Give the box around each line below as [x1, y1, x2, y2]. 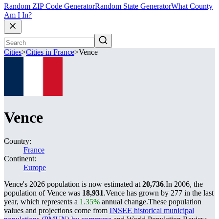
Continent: [4, 154, 36, 163]
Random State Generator [95, 2, 171, 11]
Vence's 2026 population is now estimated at [4, 180, 142, 188]
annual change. [100, 197, 148, 206]
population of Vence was [4, 189, 82, 197]
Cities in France [26, 48, 74, 57]
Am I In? [4, 11, 32, 20]
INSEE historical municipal [109, 206, 194, 215]
